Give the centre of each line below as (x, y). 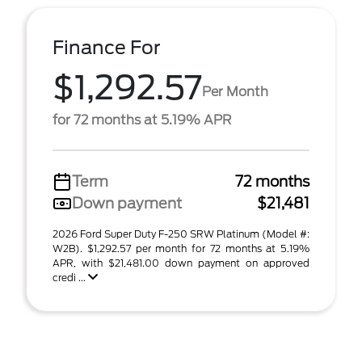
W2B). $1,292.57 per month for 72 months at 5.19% (181, 248)
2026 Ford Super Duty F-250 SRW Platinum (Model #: (181, 234)
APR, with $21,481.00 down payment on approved (181, 263)
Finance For (107, 48)
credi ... (70, 278)
